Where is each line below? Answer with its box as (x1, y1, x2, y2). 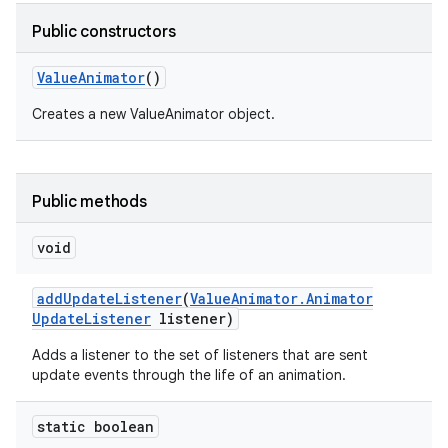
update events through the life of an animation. (32, 366, 346, 384)
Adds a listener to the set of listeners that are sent (32, 346, 368, 364)
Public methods (32, 192, 147, 212)
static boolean (37, 417, 154, 436)
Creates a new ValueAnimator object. (32, 105, 275, 123)
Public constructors (32, 22, 176, 42)
